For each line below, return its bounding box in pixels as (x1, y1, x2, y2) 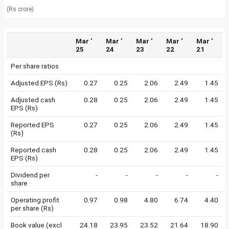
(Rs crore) (7, 6, 34, 13)
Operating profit (11, 196, 59, 204)
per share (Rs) (11, 204, 54, 212)
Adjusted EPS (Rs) (11, 79, 67, 87)
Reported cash (11, 146, 56, 154)
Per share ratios (11, 62, 59, 70)
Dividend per (11, 171, 50, 179)
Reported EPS (11, 121, 54, 129)
